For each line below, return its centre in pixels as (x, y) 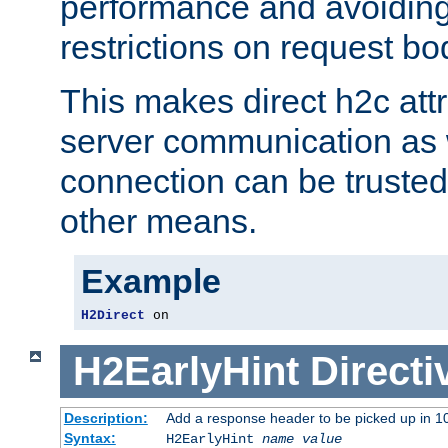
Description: (105, 417)
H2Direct (113, 316)
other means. (158, 221)
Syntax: (89, 437)
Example (151, 281)
